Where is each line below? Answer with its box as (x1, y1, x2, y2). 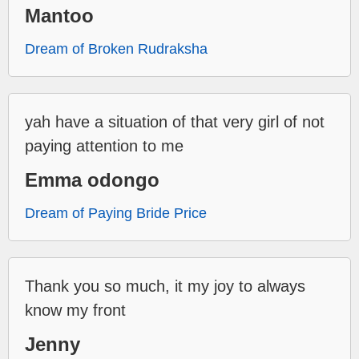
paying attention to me (25, 137, 184, 155)
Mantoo (25, 5, 94, 27)
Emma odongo (25, 169, 159, 192)
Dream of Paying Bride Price (25, 205, 207, 222)
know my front (25, 301, 126, 320)
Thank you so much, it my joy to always (25, 277, 305, 296)
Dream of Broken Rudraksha (25, 41, 208, 58)
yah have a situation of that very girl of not (25, 113, 325, 131)
